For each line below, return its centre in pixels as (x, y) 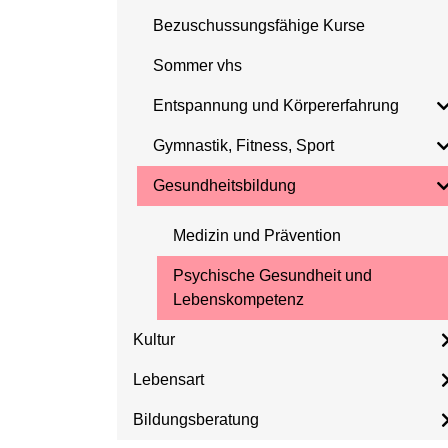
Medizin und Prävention (257, 235)
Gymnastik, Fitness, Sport (243, 145)
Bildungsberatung (196, 419)
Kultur (154, 339)
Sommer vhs (197, 65)
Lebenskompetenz (238, 299)
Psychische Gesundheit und (272, 275)
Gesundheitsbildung (224, 185)
